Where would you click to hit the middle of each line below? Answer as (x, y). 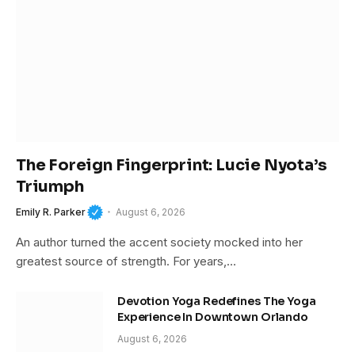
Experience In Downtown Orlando (214, 317)
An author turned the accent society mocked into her (159, 242)
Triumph (50, 187)
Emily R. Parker (51, 212)
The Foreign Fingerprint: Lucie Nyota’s (172, 166)
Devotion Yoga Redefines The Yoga (217, 302)
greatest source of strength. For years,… (126, 261)
